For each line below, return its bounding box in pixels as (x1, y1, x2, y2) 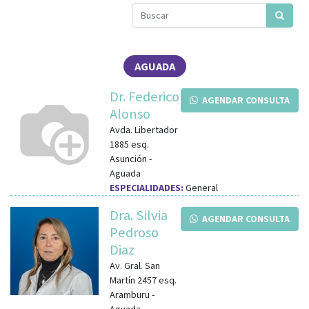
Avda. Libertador (110, 123, 178, 136)
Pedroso (110, 223, 159, 241)
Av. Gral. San (110, 259, 160, 272)
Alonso (110, 104, 150, 123)
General (183, 181, 218, 194)
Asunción (110, 152, 147, 165)
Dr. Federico (110, 87, 179, 106)
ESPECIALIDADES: (110, 181, 183, 194)
